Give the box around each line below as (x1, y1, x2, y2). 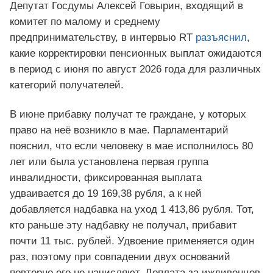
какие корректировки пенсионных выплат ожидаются (10, 48, 261, 60)
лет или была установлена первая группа (10, 156, 208, 168)
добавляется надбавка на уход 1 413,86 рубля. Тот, (10, 204, 254, 216)
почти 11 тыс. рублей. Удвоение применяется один (10, 235, 254, 247)
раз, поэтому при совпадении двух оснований (10, 251, 230, 263)
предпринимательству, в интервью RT (10, 32, 196, 44)
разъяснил (196, 32, 247, 44)
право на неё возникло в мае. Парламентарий (10, 124, 229, 136)
